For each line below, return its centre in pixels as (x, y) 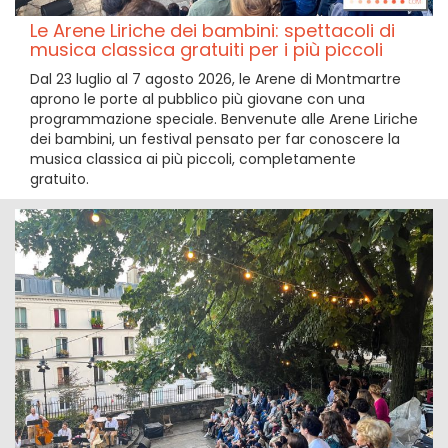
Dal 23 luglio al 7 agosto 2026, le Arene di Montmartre (215, 79)
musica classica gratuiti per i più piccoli (206, 49)
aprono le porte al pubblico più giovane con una (197, 99)
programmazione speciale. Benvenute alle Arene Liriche (224, 119)
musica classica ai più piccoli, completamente (193, 159)
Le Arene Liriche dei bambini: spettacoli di (212, 30)
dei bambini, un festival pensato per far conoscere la (215, 139)
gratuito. (59, 179)
